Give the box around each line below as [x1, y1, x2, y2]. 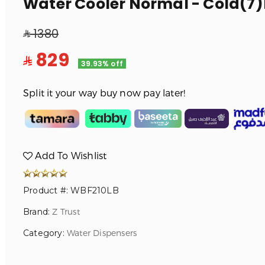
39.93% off [81, 59, 123, 69]
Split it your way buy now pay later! [22, 86, 186, 98]
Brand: [22, 206, 53, 217]
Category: [22, 227, 67, 238]
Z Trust [52, 206, 80, 216]
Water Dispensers [66, 227, 137, 238]
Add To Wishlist [33, 149, 107, 161]
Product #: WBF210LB [22, 185, 119, 196]
